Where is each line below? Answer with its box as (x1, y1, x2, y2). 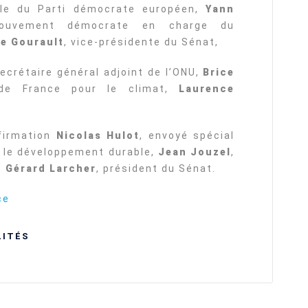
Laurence (179, 83, 235, 94)
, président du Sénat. (96, 163, 216, 174)
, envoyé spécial (140, 130, 235, 141)
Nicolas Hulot (56, 130, 140, 141)
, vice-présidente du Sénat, (64, 36, 219, 47)
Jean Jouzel (158, 146, 232, 157)
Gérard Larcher (5, 163, 96, 174)
